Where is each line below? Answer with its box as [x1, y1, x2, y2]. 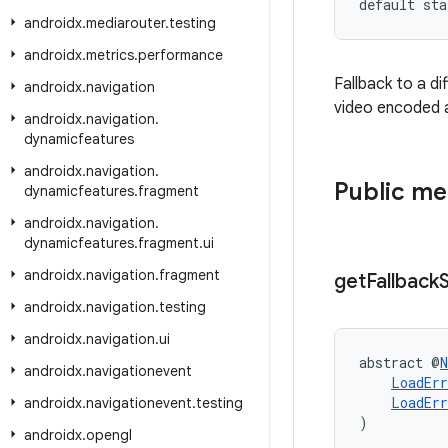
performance [138, 46, 223, 64]
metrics [86, 46, 134, 64]
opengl [86, 426, 132, 444]
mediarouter [86, 14, 165, 32]
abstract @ [359, 353, 440, 372]
